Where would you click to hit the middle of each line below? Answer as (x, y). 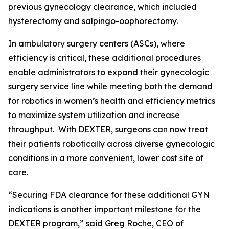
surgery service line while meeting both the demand (110, 86)
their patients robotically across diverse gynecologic (111, 144)
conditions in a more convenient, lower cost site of (106, 158)
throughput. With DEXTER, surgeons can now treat (108, 129)
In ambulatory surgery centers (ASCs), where (97, 43)
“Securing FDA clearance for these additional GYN (109, 195)
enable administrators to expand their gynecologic (109, 72)
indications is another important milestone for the (105, 209)
